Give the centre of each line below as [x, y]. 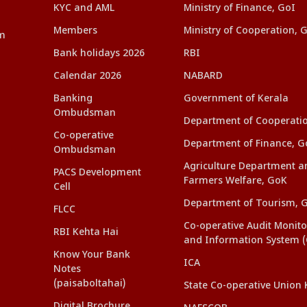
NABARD [203, 76]
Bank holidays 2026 [99, 53]
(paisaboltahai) [89, 284]
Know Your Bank [92, 255]
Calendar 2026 [87, 76]
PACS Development [97, 173]
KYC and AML [84, 8]
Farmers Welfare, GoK [235, 181]
